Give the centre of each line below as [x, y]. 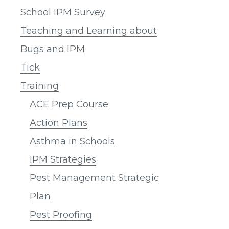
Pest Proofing [61, 214]
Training [40, 86]
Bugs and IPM [53, 49]
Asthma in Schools [72, 141]
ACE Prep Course [69, 104]
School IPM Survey [63, 12]
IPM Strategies [63, 159]
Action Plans [59, 122]
